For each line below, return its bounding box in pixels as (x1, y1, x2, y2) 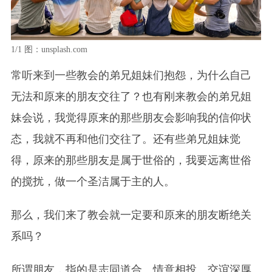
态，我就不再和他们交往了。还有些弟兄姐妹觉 (10, 132, 240, 145)
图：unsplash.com (21, 44, 87, 54)
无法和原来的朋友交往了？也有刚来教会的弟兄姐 (10, 90, 251, 103)
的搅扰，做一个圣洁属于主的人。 (10, 175, 175, 188)
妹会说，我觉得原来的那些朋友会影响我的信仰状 (10, 111, 251, 124)
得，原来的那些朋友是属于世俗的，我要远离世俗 (10, 154, 251, 166)
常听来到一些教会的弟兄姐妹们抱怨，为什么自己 (10, 69, 251, 81)
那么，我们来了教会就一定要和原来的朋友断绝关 (10, 208, 251, 221)
